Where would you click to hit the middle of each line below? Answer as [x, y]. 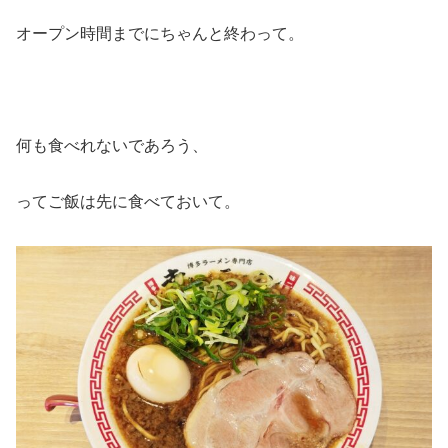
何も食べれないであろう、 [112, 145]
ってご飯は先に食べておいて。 [128, 201]
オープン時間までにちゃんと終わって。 [160, 33]
